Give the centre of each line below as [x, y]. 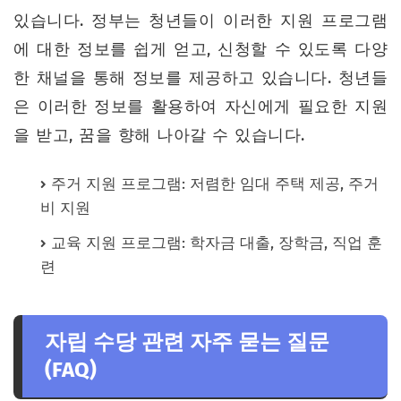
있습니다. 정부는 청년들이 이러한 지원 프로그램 [200, 20]
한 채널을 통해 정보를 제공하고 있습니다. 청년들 [200, 77]
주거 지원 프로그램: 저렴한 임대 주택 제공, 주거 [215, 183]
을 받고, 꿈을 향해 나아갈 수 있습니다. [159, 135]
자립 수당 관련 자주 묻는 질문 [187, 341]
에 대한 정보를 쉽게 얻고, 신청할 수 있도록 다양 [200, 49]
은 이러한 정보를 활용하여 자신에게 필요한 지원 [200, 106]
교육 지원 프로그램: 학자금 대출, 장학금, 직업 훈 [217, 243]
